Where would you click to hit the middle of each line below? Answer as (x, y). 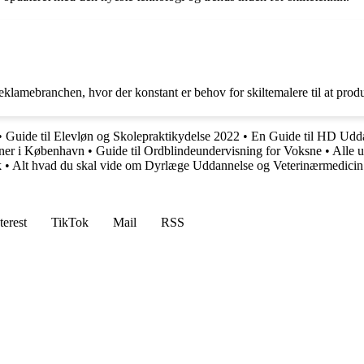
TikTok (70, 222)
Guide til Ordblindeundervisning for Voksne (209, 150)
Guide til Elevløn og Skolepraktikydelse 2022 (123, 136)
